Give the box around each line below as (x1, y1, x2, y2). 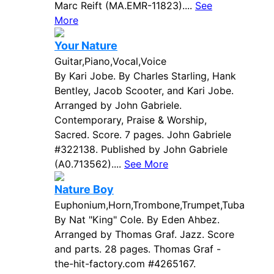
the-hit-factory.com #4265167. (54, 257, 196, 270)
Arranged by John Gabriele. (54, 99, 182, 111)
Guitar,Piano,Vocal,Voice (54, 55, 166, 67)
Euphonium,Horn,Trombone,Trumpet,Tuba (54, 199, 245, 211)
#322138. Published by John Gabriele (54, 143, 228, 155)
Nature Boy (54, 183, 114, 196)
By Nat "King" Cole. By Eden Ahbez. (54, 213, 220, 226)
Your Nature (54, 39, 117, 52)
